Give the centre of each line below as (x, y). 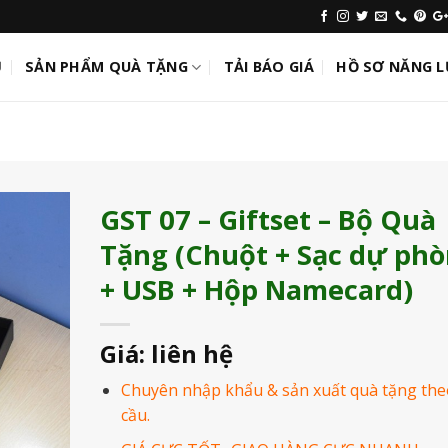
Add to (30, 260)
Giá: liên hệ (167, 353)
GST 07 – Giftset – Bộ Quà (268, 219)
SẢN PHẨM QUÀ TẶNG (106, 66)
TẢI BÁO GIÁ (268, 66)
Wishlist (30, 278)
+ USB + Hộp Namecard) (257, 289)
